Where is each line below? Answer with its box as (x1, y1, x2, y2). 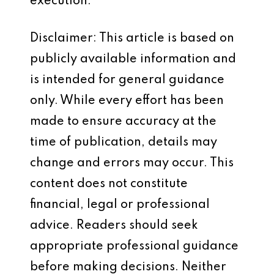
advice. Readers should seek (30, 220, 198, 232)
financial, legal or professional (30, 199, 210, 211)
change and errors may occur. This (30, 157, 234, 169)
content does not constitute (30, 178, 188, 190)
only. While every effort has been (30, 95, 224, 107)
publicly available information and (30, 53, 236, 65)
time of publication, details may (30, 136, 217, 149)
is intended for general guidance (30, 74, 224, 86)
